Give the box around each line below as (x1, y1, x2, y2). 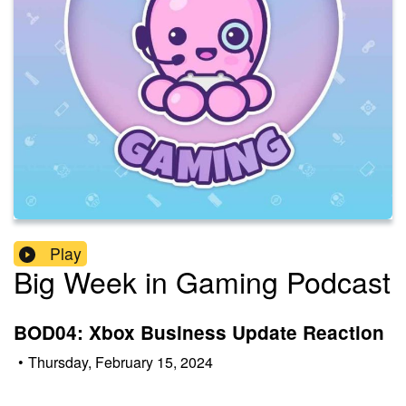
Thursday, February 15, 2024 (28, 351, 213, 372)
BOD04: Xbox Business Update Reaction (14, 319, 384, 346)
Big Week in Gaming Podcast (14, 260, 391, 303)
